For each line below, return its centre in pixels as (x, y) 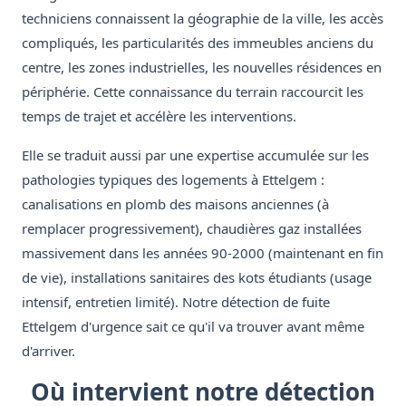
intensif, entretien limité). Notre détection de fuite (176, 302)
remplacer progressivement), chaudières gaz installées (192, 229)
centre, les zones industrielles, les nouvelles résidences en (202, 68)
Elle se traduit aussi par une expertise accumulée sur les (195, 155)
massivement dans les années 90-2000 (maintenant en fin (203, 253)
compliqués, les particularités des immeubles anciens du (198, 43)
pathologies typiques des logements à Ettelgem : (173, 180)
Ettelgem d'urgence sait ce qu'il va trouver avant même (193, 327)
